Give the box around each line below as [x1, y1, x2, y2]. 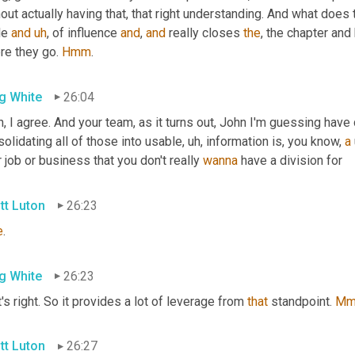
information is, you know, [203, 133, 345, 149]
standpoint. [268, 293, 335, 309]
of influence [49, 25, 120, 41]
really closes [166, 25, 243, 41]
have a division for [238, 152, 342, 168]
